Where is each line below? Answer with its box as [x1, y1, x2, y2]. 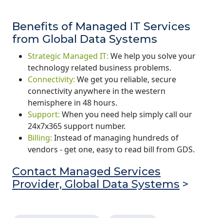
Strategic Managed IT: [28, 50, 109, 61]
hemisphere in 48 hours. [28, 97, 117, 108]
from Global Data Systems [12, 32, 157, 46]
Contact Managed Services [12, 164, 161, 178]
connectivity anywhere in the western [28, 85, 165, 96]
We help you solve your [109, 50, 196, 61]
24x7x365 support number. [28, 120, 126, 131]
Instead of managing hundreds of [52, 132, 179, 143]
